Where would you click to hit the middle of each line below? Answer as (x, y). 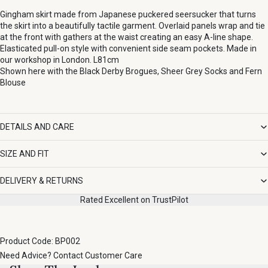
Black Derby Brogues (118, 71)
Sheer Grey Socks (194, 71)
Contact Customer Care (98, 256)
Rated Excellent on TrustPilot (134, 200)
